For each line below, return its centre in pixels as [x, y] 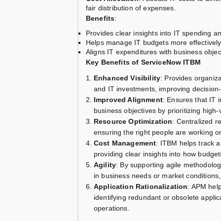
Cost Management [125, 143]
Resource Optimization [133, 122]
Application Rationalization [141, 187]
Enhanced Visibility [127, 78]
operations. [112, 208]
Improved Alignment [128, 100]
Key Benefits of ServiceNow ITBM [143, 62]
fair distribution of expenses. [131, 8]
